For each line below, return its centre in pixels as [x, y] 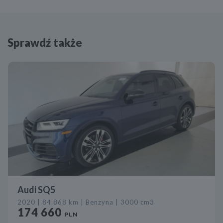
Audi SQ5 [37, 189]
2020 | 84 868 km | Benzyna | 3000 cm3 [86, 202]
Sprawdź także [45, 42]
